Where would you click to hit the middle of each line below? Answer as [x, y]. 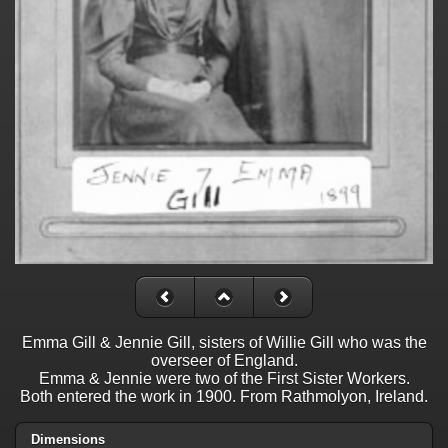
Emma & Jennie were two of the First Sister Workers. [224, 378]
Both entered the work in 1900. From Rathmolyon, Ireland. [224, 396]
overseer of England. [224, 360]
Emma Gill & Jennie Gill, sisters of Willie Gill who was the [224, 342]
